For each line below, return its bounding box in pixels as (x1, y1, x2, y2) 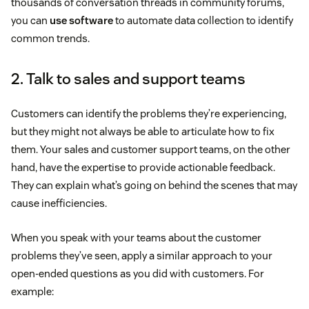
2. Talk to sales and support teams (11, 69, 246, 89)
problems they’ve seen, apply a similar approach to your (11, 249, 272, 263)
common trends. (11, 32, 90, 46)
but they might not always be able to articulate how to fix (11, 125, 275, 139)
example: (11, 285, 54, 299)
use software (50, 14, 113, 28)
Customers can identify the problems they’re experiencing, (11, 107, 286, 121)
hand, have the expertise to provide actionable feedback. (11, 161, 275, 175)
